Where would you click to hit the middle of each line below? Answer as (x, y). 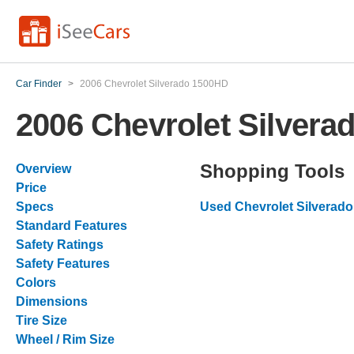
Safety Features (63, 264)
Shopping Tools (272, 171)
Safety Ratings (60, 245)
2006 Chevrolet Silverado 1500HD (154, 84)
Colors (36, 282)
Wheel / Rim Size (65, 339)
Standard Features (72, 226)
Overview (43, 169)
